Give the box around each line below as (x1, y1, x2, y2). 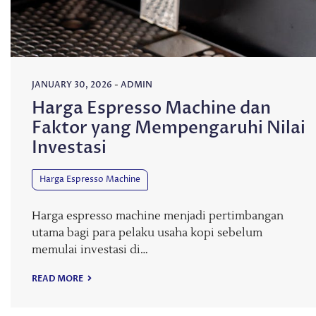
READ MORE (32, 273, 85, 285)
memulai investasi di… (32, 243, 148, 257)
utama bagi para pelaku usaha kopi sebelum (32, 226, 262, 241)
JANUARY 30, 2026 (32, 79, 112, 91)
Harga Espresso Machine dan (32, 97, 271, 121)
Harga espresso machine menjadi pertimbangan (32, 209, 284, 224)
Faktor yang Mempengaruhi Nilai (32, 116, 305, 140)
